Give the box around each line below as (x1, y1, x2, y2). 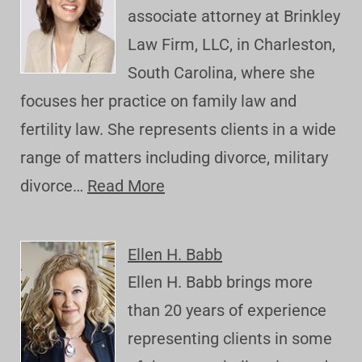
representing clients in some (128, 329, 332, 349)
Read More (87, 176, 165, 196)
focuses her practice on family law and (20, 91, 297, 112)
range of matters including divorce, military (20, 148, 328, 168)
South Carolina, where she (128, 63, 315, 83)
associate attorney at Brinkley (128, 6, 340, 27)
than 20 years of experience (128, 301, 326, 321)
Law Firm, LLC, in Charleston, (128, 35, 335, 55)
